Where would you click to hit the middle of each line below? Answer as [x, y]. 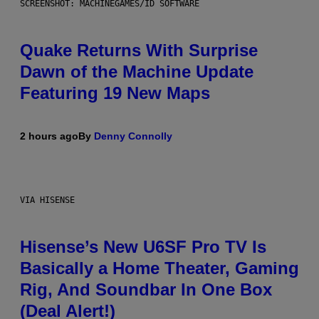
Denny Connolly [133, 136]
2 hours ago [49, 136]
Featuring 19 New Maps [115, 93]
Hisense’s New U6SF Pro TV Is [143, 247]
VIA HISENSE [47, 200]
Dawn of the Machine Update [137, 72]
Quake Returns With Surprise [139, 51]
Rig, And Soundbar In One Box [146, 290]
